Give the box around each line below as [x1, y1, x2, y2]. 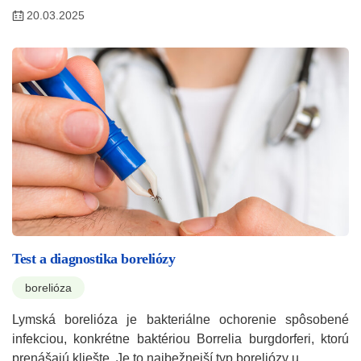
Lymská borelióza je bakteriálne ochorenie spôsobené [12, 313, 349, 327]
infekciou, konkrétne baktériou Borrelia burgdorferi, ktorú [12, 332, 349, 346]
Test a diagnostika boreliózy [12, 251, 176, 268]
